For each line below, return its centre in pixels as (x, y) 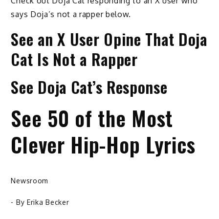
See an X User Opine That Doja (109, 39)
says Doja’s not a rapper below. (71, 14)
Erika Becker (48, 202)
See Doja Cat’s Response (89, 87)
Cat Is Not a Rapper (74, 59)
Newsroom (30, 181)
